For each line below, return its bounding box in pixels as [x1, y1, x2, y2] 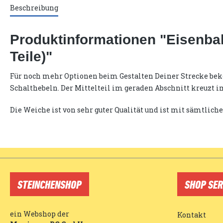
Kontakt [177, 210, 206, 220]
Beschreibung [10, 3, 58, 13]
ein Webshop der [10, 209, 69, 219]
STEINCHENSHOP [17, 177, 82, 192]
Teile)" [10, 49, 52, 65]
